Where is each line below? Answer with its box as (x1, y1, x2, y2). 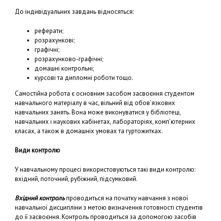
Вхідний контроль (15, 194, 65, 202)
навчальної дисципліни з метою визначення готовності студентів (15, 203, 203, 212)
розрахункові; (35, 36, 74, 44)
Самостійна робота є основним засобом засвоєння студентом (15, 89, 194, 98)
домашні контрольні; (35, 64, 94, 73)
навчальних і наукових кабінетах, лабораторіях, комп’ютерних (15, 117, 195, 126)
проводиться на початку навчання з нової (65, 194, 188, 202)
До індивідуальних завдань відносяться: (15, 7, 134, 16)
